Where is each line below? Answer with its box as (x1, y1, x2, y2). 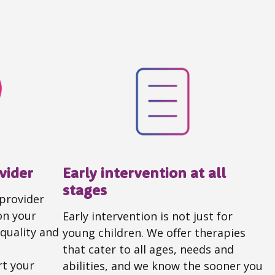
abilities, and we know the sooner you (63, 258, 263, 274)
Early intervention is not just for (63, 209, 233, 224)
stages (63, 180, 107, 199)
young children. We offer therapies (63, 225, 246, 241)
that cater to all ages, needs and (63, 242, 234, 257)
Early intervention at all (63, 163, 226, 182)
